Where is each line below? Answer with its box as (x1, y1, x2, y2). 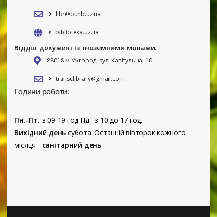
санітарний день (42, 140, 101, 150)
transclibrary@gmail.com (56, 75, 124, 83)
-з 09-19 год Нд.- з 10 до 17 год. (40, 115, 142, 125)
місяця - (15, 140, 42, 150)
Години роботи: (15, 86, 71, 98)
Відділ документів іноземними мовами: (15, 43, 157, 53)
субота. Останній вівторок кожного (66, 128, 186, 138)
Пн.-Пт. (15, 115, 40, 125)
